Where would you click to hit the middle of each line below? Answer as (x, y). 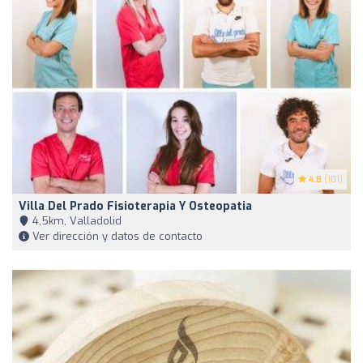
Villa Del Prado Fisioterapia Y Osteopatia (135, 207)
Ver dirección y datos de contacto (116, 237)
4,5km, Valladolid (75, 221)
